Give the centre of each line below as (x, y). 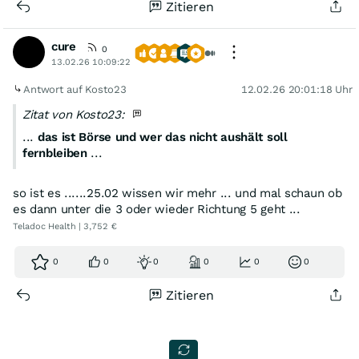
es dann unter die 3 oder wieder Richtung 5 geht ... (157, 209)
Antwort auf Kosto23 (77, 89)
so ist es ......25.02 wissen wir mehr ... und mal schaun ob (177, 193)
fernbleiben (55, 153)
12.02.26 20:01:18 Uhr (296, 89)
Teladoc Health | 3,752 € (65, 226)
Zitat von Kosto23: (76, 115)
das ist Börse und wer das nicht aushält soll (162, 137)
